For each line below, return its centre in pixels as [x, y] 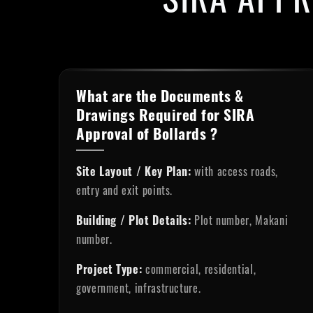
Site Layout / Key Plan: [134, 171]
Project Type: [109, 269]
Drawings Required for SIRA [165, 114]
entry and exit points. [125, 190]
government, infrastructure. [139, 288]
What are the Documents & [160, 95]
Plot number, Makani [240, 220]
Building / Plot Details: [134, 220]
